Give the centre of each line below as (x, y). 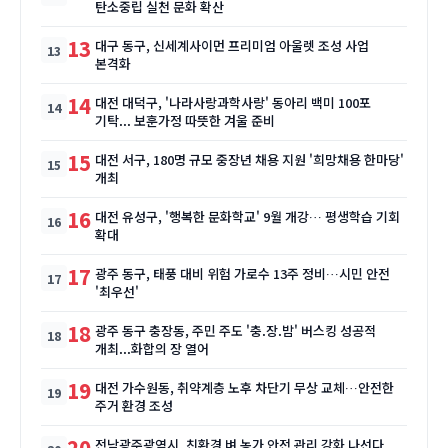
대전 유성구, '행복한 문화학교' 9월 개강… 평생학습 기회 (247, 216)
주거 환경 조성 (134, 405)
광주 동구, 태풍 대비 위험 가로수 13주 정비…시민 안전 (242, 273)
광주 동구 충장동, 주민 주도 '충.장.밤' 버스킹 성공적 (235, 330)
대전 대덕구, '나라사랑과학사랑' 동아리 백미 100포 (233, 102)
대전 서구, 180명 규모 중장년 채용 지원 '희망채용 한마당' (249, 159)
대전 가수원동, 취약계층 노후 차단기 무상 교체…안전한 (244, 387)
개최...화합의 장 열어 (152, 348)
